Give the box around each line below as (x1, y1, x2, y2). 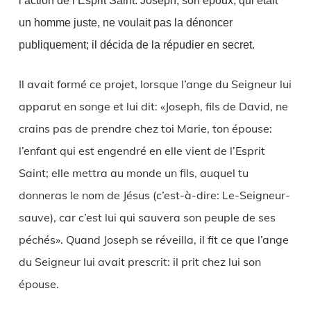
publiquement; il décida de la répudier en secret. (18, 39, 255, 51)
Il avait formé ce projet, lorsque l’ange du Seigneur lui (18, 77, 292, 92)
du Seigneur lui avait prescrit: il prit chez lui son (18, 255, 261, 269)
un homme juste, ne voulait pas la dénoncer (18, 17, 233, 29)
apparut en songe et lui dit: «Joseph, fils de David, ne (18, 99, 288, 114)
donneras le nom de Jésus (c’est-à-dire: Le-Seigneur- (18, 188, 290, 203)
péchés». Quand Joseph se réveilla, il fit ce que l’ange (18, 233, 289, 247)
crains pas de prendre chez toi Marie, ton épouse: (18, 121, 272, 136)
